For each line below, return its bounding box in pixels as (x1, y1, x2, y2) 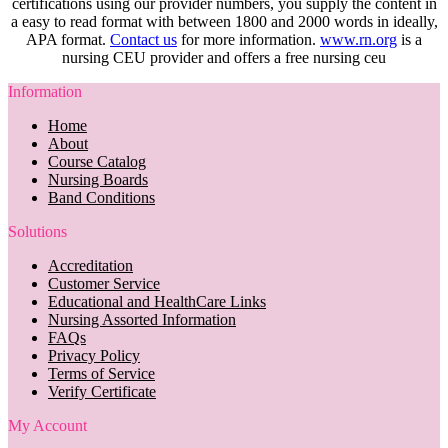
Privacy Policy (48, 346, 140, 364)
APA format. (26, 30, 110, 48)
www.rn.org (320, 30, 397, 48)
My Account (8, 416, 87, 434)
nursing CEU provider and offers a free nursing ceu (62, 48, 386, 66)
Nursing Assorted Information (48, 310, 236, 328)
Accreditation (48, 256, 133, 274)
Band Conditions (48, 188, 155, 206)
